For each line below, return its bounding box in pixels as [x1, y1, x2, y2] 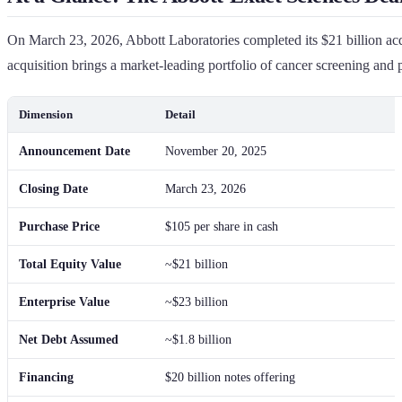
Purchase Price [19, 219, 100, 233]
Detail [165, 107, 196, 121]
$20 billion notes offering [165, 370, 295, 384]
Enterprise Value [19, 294, 109, 309]
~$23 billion [165, 294, 228, 309]
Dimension [19, 107, 73, 121]
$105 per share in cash [165, 219, 278, 233]
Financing [19, 370, 74, 384]
